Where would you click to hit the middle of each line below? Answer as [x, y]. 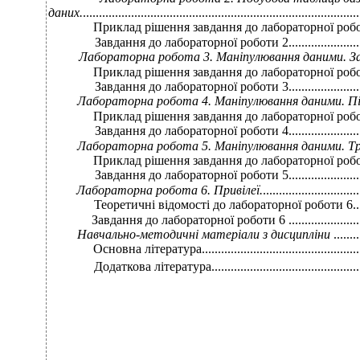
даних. [65, 12]
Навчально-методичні [137, 234]
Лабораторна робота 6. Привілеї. [169, 190]
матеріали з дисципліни [266, 234]
